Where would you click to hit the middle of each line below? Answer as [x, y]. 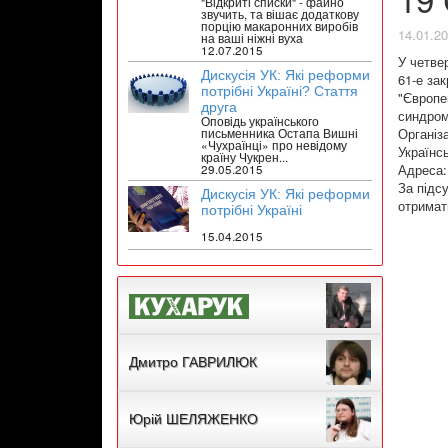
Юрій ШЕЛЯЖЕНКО [193, 419]
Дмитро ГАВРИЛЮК [193, 362]
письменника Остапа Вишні [280, 133]
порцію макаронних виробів [280, 26]
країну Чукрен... [245, 157]
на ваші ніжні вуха [252, 38]
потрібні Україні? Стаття [280, 91]
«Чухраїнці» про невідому [274, 145]
